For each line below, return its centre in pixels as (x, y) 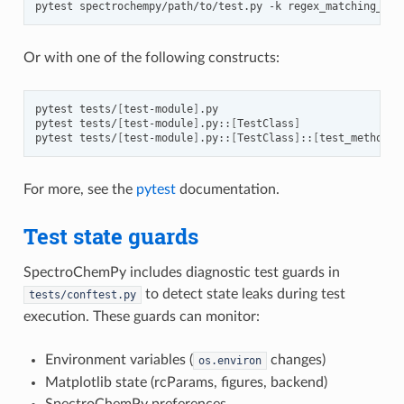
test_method (353, 138)
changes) (296, 360)
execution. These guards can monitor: (141, 317)
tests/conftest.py (82, 295)
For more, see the (79, 189)
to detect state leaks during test (243, 294)
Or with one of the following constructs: (151, 58)
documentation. (227, 189)
